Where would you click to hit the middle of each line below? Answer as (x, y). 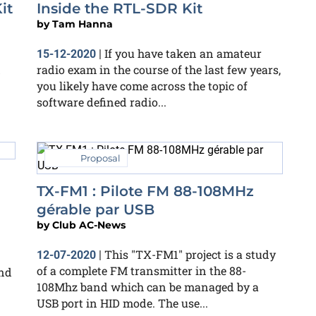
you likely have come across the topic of (142, 85)
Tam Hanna (83, 24)
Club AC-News (89, 225)
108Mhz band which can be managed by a (148, 286)
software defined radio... (102, 102)
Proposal (101, 158)
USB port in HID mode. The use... (122, 303)
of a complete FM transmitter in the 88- (141, 270)
